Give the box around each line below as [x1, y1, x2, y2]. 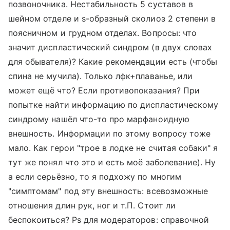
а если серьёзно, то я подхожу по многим [8, 171, 181, 182]
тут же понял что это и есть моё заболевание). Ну [8, 157, 216, 167]
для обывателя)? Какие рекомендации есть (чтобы [8, 56, 218, 67]
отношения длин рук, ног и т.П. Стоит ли [8, 200, 176, 210]
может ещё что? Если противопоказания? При [8, 85, 200, 95]
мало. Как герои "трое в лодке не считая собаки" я [8, 143, 218, 153]
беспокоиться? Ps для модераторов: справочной [8, 215, 209, 225]
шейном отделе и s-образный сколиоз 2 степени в [8, 13, 216, 24]
